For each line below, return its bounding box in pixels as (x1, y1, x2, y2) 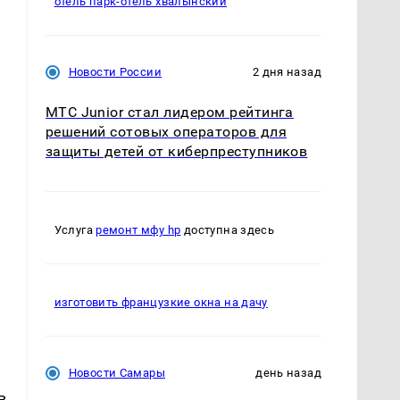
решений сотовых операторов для (45, 123, 287, 141)
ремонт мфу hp (96, 223, 181, 237)
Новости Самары (68, 366, 165, 380)
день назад (255, 366, 321, 380)
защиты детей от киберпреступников (45, 143, 308, 161)
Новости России (68, 65, 162, 79)
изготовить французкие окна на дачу (54, 296, 268, 310)
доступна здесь (180, 223, 275, 237)
